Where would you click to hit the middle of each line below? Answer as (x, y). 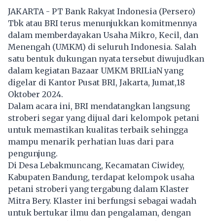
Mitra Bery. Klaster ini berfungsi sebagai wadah (102, 201)
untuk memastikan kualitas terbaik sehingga (98, 130)
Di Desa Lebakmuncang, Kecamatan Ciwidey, (96, 166)
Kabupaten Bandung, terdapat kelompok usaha (101, 177)
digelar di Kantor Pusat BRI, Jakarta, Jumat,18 (96, 83)
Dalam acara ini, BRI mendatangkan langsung (99, 106)
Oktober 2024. (36, 94)
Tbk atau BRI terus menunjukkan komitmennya (102, 23)
